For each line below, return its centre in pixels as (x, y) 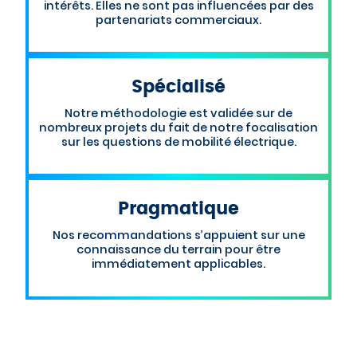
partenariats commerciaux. (178, 20)
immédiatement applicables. (178, 264)
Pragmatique (178, 209)
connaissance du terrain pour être (178, 250)
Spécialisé (178, 86)
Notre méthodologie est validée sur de (178, 113)
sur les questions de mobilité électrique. (178, 141)
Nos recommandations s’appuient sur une (178, 235)
